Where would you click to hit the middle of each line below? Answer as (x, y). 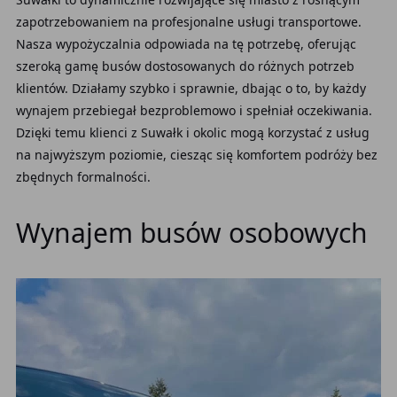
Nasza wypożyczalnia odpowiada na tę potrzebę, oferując (186, 44)
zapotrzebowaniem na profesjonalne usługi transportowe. (188, 22)
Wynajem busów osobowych (191, 233)
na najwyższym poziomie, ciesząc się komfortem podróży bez (196, 155)
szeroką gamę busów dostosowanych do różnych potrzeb (185, 66)
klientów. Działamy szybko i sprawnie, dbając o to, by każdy (191, 88)
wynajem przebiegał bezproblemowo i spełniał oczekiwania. (194, 110)
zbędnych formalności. (83, 177)
